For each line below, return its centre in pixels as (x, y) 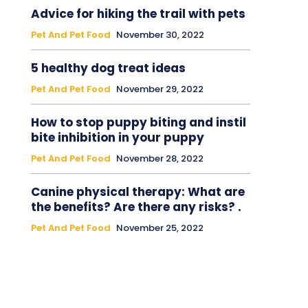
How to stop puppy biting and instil (138, 122)
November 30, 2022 (160, 34)
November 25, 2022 (159, 228)
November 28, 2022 (159, 158)
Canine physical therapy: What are (137, 191)
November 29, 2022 (159, 89)
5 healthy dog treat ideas (108, 68)
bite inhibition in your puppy (117, 137)
